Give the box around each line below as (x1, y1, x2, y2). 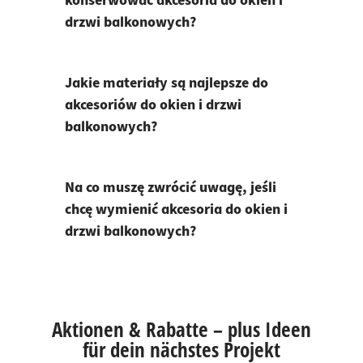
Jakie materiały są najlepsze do (65, 73, 268, 94)
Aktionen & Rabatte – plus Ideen (52, 314, 311, 343)
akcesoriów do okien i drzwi (65, 95, 241, 116)
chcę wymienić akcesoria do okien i (65, 199, 288, 220)
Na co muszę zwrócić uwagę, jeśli (65, 177, 276, 199)
